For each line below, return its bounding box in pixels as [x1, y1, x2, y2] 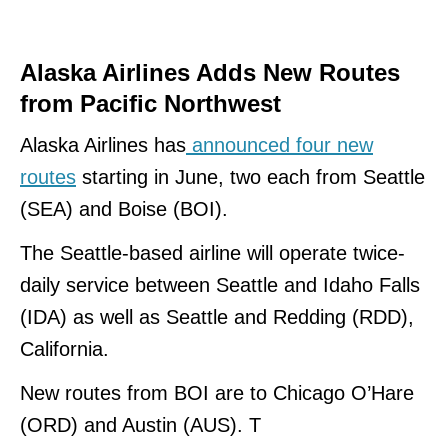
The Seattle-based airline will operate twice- [20, 242, 405, 265]
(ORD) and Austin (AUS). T [20, 414, 261, 437]
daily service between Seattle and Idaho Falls [20, 274, 420, 297]
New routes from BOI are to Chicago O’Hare [20, 382, 414, 405]
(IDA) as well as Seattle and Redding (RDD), [20, 306, 414, 329]
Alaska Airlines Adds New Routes [20, 59, 400, 87]
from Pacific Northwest [20, 90, 288, 118]
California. [20, 338, 115, 361]
